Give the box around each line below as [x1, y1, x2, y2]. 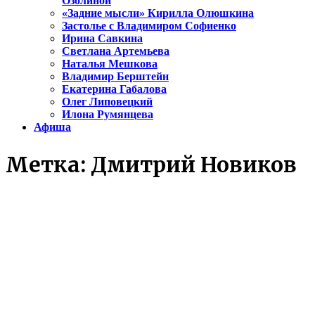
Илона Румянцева [62, 108, 153, 121]
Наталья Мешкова [62, 58, 157, 70]
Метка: [6, 151, 91, 179]
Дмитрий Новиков [91, 151, 297, 179]
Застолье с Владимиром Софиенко [62, 20, 236, 32]
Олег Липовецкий [62, 96, 153, 108]
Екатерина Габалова [62, 83, 167, 96]
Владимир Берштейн [62, 70, 169, 83]
